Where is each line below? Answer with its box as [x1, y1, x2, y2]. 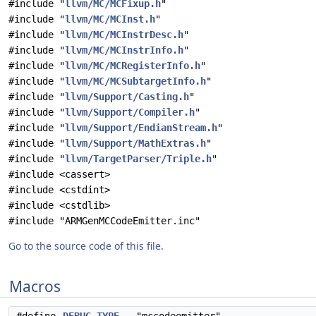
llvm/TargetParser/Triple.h [65, 153, 212, 164]
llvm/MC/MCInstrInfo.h [65, 44, 183, 56]
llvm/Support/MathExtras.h [65, 138, 206, 149]
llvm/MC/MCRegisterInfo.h [65, 60, 200, 71]
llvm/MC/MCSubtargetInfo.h [65, 75, 206, 87]
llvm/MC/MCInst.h [65, 13, 155, 25]
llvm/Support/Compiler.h [65, 107, 195, 118]
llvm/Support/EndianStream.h [65, 122, 217, 133]
